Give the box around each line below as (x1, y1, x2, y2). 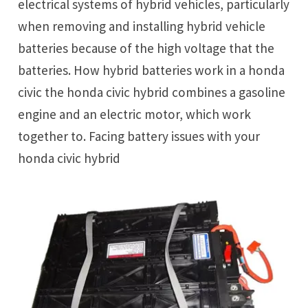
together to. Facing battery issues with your (18, 127, 261, 144)
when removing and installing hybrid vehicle (18, 17, 266, 34)
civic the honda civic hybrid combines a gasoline (18, 83, 286, 100)
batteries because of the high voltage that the (18, 39, 275, 56)
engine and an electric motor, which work (18, 105, 252, 122)
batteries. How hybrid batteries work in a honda (18, 61, 285, 78)
